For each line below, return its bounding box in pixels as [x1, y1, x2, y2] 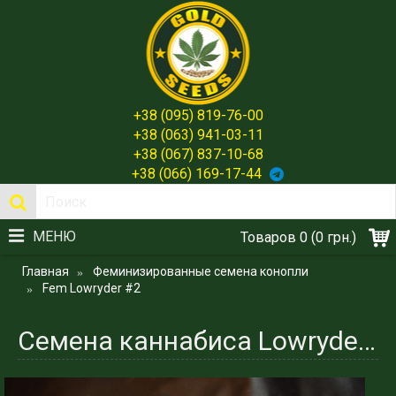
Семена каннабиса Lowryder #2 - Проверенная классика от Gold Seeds [358, 325, 376, 356]
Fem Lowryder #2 [42, 281, 141, 295]
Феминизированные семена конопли [93, 264, 308, 278]
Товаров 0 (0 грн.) [240, 229, 356, 246]
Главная [22, 264, 69, 278]
